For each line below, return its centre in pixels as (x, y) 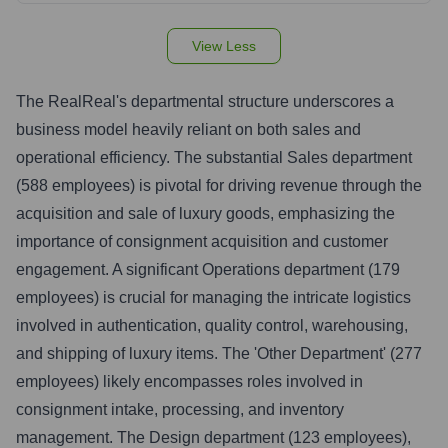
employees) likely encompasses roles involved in (189, 381)
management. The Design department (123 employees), (213, 437)
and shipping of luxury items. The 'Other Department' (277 (219, 353)
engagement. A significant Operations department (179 (208, 269)
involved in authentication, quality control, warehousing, (212, 325)
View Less (224, 46)
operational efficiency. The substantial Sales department (214, 157)
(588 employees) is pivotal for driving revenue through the (219, 185)
